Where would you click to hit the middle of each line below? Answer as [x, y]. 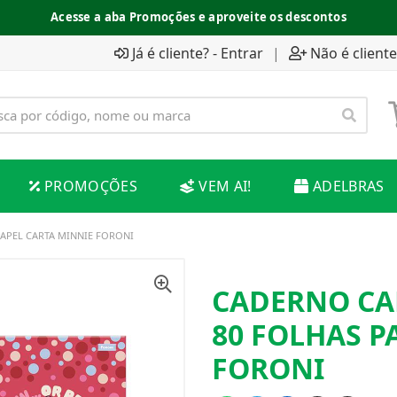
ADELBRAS [348, 186]
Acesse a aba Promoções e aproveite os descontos [198, 17]
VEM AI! [225, 186]
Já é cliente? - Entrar [198, 53]
